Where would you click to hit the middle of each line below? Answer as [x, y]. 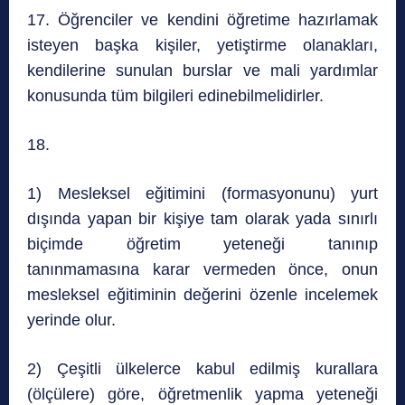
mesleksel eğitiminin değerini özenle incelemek [202, 295]
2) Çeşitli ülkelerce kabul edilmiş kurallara [202, 369]
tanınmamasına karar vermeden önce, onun [202, 270]
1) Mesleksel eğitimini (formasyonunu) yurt [202, 194]
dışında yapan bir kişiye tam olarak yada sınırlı [202, 219]
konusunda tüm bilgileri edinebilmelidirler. [175, 96]
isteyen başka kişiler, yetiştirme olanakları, [202, 46]
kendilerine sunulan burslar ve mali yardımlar [202, 71]
